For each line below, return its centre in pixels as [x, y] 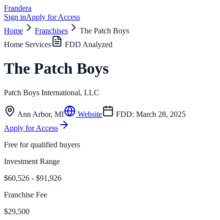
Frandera [18, 8]
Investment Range [32, 161]
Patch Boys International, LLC [52, 92]
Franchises [51, 31]
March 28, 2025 [161, 114]
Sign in [15, 17]
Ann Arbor [34, 114]
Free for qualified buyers [42, 144]
